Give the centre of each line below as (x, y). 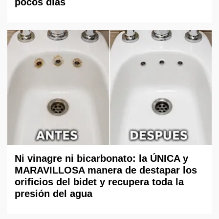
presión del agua (54, 193)
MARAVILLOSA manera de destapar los (106, 170)
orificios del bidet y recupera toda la (99, 182)
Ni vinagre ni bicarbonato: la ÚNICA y (101, 158)
